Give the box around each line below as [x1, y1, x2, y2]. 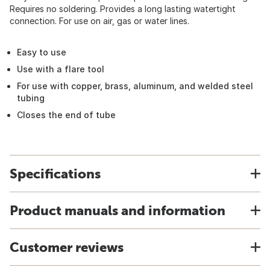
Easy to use [17, 47, 66, 57]
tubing [17, 93, 45, 103]
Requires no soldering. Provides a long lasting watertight [10, 4, 236, 14]
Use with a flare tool [17, 64, 104, 74]
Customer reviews [10, 239, 124, 255]
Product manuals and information [10, 202, 225, 218]
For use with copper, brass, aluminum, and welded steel [17, 81, 253, 91]
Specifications [10, 166, 101, 181]
